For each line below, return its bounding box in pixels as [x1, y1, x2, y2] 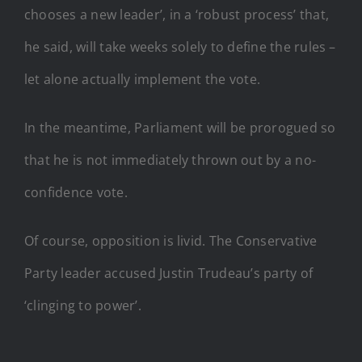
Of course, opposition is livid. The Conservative [24, 231, 318, 250]
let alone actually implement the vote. [24, 69, 261, 88]
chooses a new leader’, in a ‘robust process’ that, [24, 5, 329, 23]
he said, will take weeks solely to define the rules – [24, 37, 336, 56]
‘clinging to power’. [24, 296, 141, 314]
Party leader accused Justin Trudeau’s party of [24, 263, 314, 282]
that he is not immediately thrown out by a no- [24, 150, 317, 169]
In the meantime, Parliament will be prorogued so [24, 118, 336, 137]
